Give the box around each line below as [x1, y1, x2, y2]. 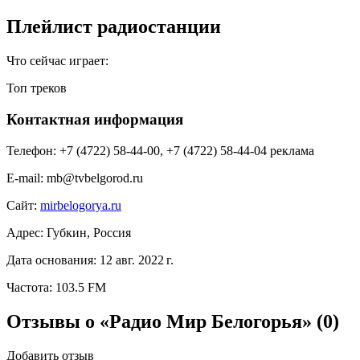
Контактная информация [6, 110, 183, 128]
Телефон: [6, 143, 56, 157]
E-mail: [6, 170, 43, 185]
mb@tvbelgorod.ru [47, 170, 143, 185]
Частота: [6, 280, 52, 294]
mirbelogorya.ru [40, 198, 121, 212]
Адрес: [6, 225, 43, 239]
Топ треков [6, 81, 67, 96]
